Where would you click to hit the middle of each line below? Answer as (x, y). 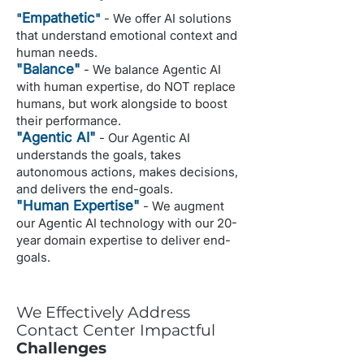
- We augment (182, 206)
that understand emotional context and (127, 35)
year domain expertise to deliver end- (123, 240)
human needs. (57, 52)
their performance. (69, 121)
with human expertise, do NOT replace (126, 87)
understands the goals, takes (99, 155)
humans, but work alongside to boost (122, 104)
